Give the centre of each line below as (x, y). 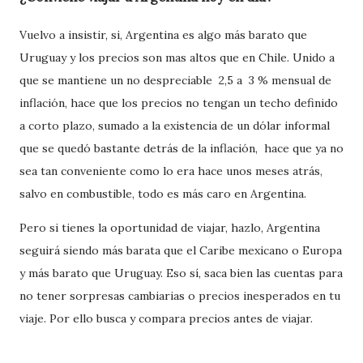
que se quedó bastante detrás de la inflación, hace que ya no (181, 148)
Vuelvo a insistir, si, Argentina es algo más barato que (163, 34)
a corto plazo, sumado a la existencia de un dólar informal (175, 125)
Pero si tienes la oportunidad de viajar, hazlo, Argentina (170, 227)
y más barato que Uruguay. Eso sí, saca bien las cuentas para (181, 273)
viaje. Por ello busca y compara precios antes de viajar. (166, 318)
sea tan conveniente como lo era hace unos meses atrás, (171, 171)
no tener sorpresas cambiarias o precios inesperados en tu (180, 295)
